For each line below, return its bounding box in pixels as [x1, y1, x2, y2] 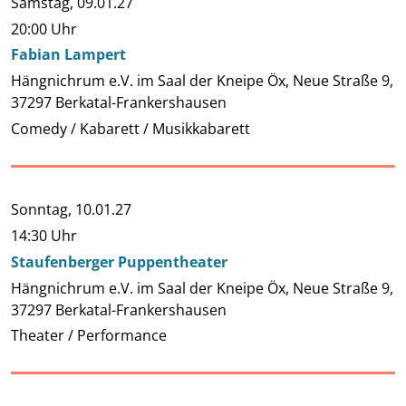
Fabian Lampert [11, 44, 126, 65]
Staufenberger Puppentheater [11, 251, 227, 272]
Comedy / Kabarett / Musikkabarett [11, 118, 250, 139]
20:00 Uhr [11, 18, 77, 39]
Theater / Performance [11, 325, 167, 346]
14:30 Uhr [11, 226, 77, 246]
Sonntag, [11, 199, 75, 220]
